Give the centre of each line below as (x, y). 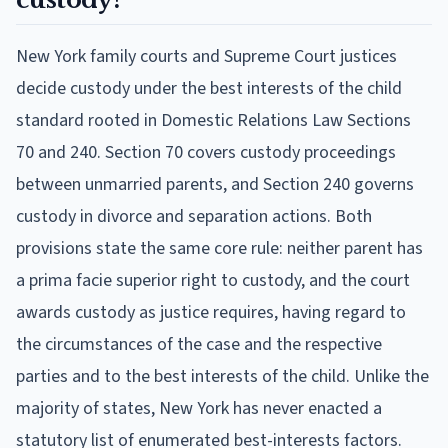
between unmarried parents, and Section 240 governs (215, 184)
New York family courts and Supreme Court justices (206, 56)
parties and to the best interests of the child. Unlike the (222, 376)
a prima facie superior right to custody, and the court (213, 280)
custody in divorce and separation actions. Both (194, 216)
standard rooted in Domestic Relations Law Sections (213, 120)
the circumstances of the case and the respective (199, 344)
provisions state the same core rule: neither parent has (219, 248)
